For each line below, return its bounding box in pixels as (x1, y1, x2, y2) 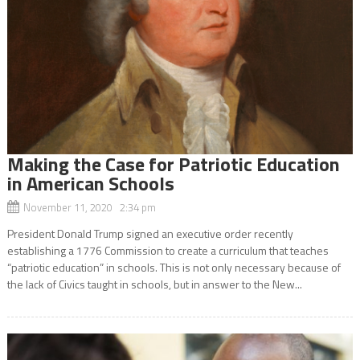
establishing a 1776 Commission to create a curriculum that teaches (6, 241, 329, 259)
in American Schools (6, 168, 174, 198)
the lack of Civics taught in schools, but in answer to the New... (6, 275, 302, 292)
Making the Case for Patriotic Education (6, 149, 340, 178)
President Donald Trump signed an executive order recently (6, 224, 293, 242)
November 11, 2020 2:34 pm (22, 198, 156, 215)
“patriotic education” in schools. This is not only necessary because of (6, 258, 341, 276)
